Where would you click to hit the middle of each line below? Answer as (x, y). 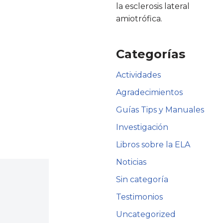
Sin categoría (142, 179)
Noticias (131, 162)
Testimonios (140, 197)
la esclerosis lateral (153, 6)
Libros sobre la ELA (153, 144)
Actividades (139, 75)
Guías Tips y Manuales (160, 110)
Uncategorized (146, 214)
